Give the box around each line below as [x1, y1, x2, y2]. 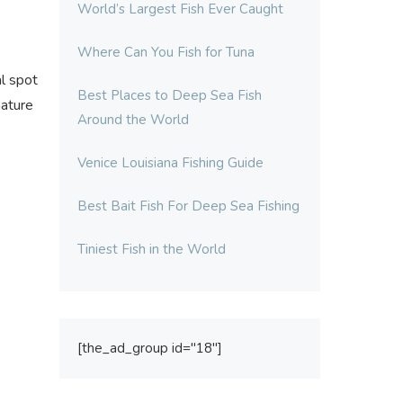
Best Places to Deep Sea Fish [77, 86, 262, 104]
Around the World [77, 111, 189, 129]
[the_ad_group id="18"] [77, 339, 222, 357]
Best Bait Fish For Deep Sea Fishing [77, 197, 300, 215]
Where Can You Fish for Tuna [77, 43, 255, 61]
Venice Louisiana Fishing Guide [77, 154, 264, 172]
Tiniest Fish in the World [77, 240, 226, 258]
